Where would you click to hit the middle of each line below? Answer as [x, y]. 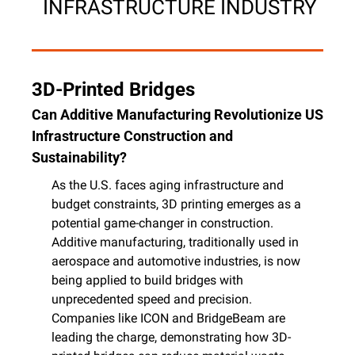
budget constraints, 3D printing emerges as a [176, 204]
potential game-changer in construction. [162, 223]
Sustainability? [79, 157]
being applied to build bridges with [147, 280]
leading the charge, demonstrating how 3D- [171, 337]
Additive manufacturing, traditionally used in [175, 242]
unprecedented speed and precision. [152, 299]
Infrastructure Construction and [132, 136]
